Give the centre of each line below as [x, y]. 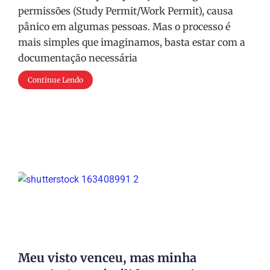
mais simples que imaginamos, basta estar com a [132, 42]
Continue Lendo [55, 80]
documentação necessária [78, 58]
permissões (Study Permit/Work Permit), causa [126, 11]
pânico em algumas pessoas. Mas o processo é [124, 27]
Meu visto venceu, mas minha [107, 258]
